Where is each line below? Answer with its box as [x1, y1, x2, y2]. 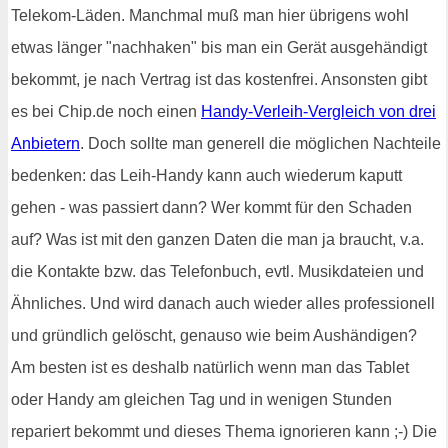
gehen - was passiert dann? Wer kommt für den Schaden [11, 199, 412, 217]
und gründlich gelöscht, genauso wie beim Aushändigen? [11, 327, 417, 345]
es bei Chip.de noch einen [11, 103, 201, 121]
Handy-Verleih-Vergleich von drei [201, 103, 436, 121]
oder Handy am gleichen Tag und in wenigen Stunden [11, 391, 392, 409]
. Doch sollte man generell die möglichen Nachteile [80, 135, 441, 153]
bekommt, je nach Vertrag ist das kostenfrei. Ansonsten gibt [11, 71, 427, 89]
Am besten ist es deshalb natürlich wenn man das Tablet [11, 359, 409, 377]
